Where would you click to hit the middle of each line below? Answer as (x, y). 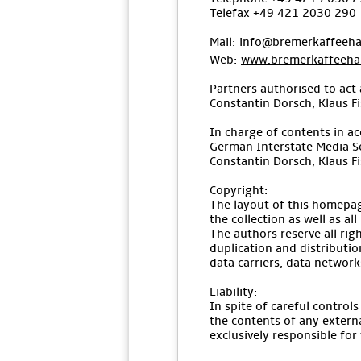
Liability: (234, 292)
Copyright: (239, 190)
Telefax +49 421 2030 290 (283, 13)
